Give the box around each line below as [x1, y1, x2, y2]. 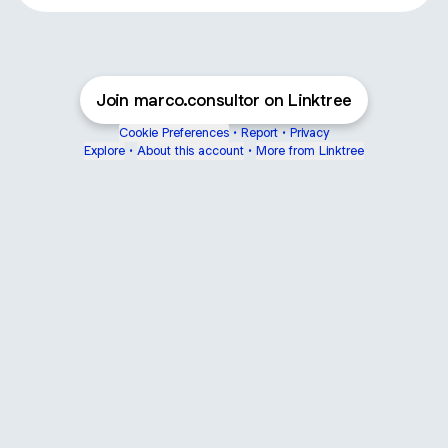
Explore [84, 142, 125, 159]
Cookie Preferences [119, 124, 229, 141]
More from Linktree [256, 142, 364, 159]
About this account [137, 142, 244, 159]
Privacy [290, 124, 329, 141]
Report [241, 124, 278, 141]
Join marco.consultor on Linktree [96, 89, 352, 111]
